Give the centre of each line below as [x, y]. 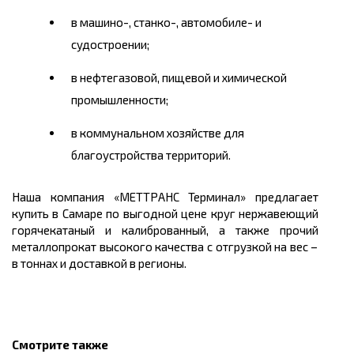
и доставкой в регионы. [122, 264]
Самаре [84, 214]
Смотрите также [60, 345]
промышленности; [120, 100]
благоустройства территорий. [151, 155]
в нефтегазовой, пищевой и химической [179, 78]
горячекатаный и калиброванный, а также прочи [162, 230]
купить [30, 214]
